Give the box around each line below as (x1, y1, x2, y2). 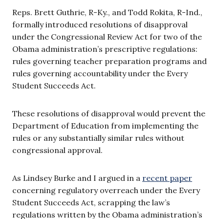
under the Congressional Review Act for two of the (12, 31, 202, 42)
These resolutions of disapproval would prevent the (12, 108, 205, 118)
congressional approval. (12, 145, 103, 155)
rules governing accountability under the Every (12, 68, 188, 78)
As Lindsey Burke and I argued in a (12, 173, 142, 183)
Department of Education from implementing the (12, 120, 198, 131)
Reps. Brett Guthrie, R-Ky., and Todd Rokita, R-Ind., (12, 7, 202, 17)
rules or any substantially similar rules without (12, 132, 184, 143)
